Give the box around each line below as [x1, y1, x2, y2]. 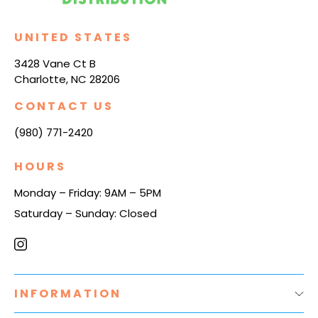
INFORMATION [14, 285, 121, 302]
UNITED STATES [14, 29, 132, 46]
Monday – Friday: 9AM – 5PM [14, 185, 161, 201]
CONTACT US [14, 98, 114, 115]
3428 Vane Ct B [14, 56, 96, 72]
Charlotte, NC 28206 [14, 72, 120, 87]
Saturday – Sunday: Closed [14, 206, 157, 221]
